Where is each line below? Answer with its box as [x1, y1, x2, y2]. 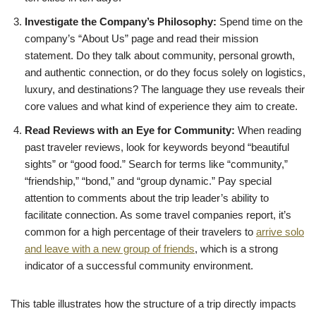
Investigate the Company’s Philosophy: [25, 15, 217, 28]
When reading [235, 123, 301, 136]
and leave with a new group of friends [25, 242, 195, 255]
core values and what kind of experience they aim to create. [25, 99, 298, 112]
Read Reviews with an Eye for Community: [25, 123, 235, 136]
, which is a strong [195, 242, 278, 255]
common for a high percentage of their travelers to [25, 225, 256, 238]
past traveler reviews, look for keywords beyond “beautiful [25, 140, 289, 153]
